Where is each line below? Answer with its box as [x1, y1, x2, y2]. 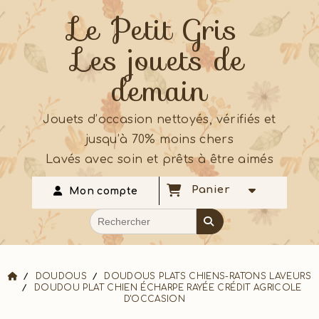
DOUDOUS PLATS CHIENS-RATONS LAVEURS [104, 271, 311, 281]
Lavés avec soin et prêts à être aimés [45, 153, 274, 166]
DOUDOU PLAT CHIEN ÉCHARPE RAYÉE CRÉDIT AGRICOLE [33, 283, 302, 293]
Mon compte [68, 186, 138, 197]
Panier [191, 184, 236, 197]
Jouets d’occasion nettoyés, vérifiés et [43, 113, 276, 126]
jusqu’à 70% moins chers [85, 133, 234, 146]
